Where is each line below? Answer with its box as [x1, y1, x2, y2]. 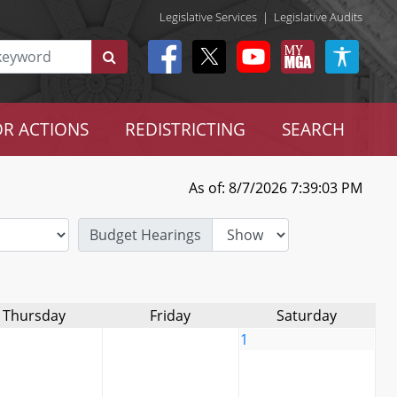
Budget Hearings [90, 225, 201, 245]
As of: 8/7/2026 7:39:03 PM [188, 178, 362, 198]
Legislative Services [160, 8, 257, 25]
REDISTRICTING [124, 118, 245, 140]
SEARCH [281, 118, 345, 140]
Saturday [276, 306, 337, 325]
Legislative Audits [274, 8, 362, 25]
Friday [150, 306, 191, 325]
